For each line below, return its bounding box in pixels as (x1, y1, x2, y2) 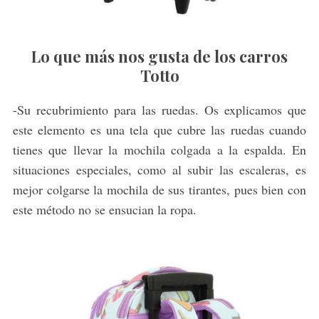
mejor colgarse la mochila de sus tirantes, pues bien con (12, 181, 307, 199)
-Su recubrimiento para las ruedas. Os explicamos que (12, 101, 307, 119)
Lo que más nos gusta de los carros (31, 46, 288, 68)
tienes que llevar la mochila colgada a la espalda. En (12, 141, 307, 159)
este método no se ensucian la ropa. (12, 201, 197, 219)
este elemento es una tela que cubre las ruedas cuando (12, 121, 307, 139)
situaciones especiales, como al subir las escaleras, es (12, 161, 307, 179)
